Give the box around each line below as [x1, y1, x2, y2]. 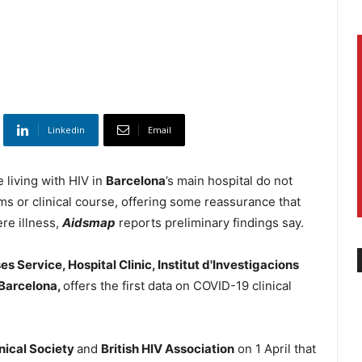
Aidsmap [62, 215, 116, 231]
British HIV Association [101, 341, 234, 357]
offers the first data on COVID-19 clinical [63, 278, 292, 294]
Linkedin [48, 124, 85, 137]
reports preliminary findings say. [116, 215, 304, 231]
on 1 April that [234, 341, 316, 357]
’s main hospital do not [166, 173, 293, 189]
